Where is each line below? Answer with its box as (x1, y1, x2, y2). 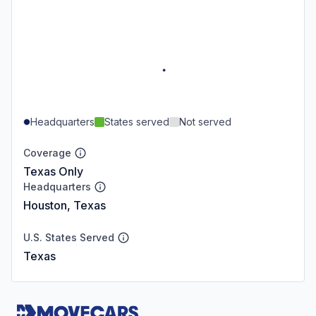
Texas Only (23, 164, 83, 178)
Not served (179, 115, 231, 128)
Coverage (23, 146, 71, 159)
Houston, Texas (23, 197, 106, 212)
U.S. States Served (23, 231, 114, 243)
